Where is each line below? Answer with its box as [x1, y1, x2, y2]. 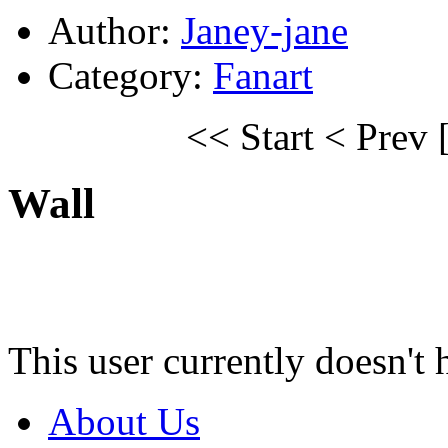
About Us [48, 399, 200, 443]
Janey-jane [181, 8, 348, 52]
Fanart [213, 53, 313, 97]
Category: [48, 53, 213, 97]
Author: [48, 8, 181, 52]
